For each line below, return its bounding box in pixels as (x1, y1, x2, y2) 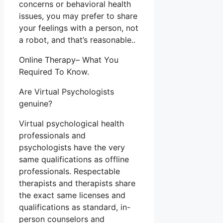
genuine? (19, 99, 52, 109)
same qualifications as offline (19, 154, 129, 165)
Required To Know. (19, 67, 89, 77)
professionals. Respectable (19, 166, 120, 177)
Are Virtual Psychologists (19, 87, 114, 97)
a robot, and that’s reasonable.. (19, 35, 135, 45)
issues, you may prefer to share (19, 11, 137, 21)
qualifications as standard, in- (19, 202, 130, 213)
